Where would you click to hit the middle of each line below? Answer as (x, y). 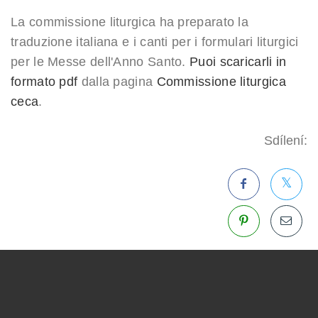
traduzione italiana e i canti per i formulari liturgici (155, 42)
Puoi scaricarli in (238, 62)
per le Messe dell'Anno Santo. (100, 62)
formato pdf (44, 82)
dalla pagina (117, 82)
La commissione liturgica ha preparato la (130, 22)
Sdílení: (286, 141)
